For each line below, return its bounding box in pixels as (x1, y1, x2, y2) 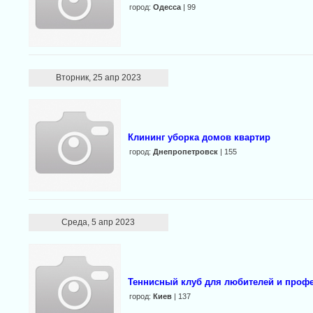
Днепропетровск (152, 147, 218, 156)
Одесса (152, 3, 181, 11)
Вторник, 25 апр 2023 (55, 73, 141, 82)
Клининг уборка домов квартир (127, 132, 270, 143)
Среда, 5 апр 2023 (61, 217, 136, 227)
